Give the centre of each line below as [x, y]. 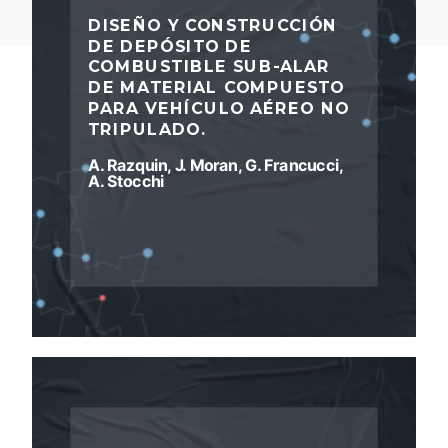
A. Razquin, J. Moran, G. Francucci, [215, 165]
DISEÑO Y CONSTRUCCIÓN [213, 25]
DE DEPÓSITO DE [170, 46]
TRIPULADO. [147, 129]
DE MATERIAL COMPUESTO [216, 87]
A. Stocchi [126, 181]
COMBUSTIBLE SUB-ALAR [209, 66]
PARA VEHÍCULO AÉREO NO [219, 108]
